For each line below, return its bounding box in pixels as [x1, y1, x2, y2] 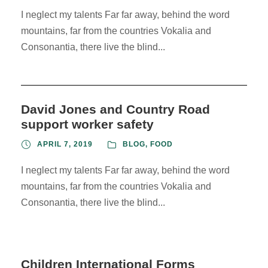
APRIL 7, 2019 [37, 140, 93, 149]
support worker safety [21, 117, 154, 132]
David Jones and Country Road [21, 102, 210, 117]
